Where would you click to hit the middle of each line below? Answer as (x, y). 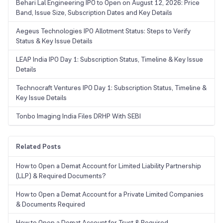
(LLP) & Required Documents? (61, 176)
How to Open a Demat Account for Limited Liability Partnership (109, 166)
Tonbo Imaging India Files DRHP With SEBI (78, 116)
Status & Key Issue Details (54, 41)
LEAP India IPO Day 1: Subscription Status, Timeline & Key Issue (110, 59)
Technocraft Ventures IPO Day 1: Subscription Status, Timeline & (111, 88)
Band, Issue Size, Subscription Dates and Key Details (95, 13)
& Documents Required (51, 204)
